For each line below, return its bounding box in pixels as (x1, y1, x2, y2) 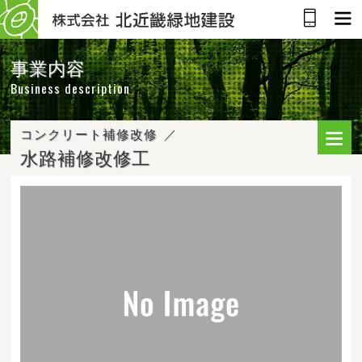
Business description (11, 78, 131, 99)
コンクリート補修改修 (20, 124, 158, 144)
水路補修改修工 (20, 144, 151, 171)
